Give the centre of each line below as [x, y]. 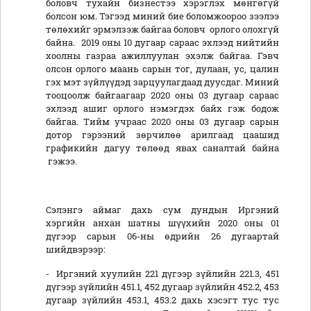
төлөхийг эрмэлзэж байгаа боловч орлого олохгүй [162, 30]
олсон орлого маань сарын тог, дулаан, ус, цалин [162, 69]
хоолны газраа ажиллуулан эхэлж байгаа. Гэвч [162, 56]
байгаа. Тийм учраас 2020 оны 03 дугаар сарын [162, 122]
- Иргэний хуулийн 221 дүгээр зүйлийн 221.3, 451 [162, 274]
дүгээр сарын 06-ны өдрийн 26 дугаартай [162, 236]
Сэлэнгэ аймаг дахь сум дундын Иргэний [162, 210]
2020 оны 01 [245, 223]
